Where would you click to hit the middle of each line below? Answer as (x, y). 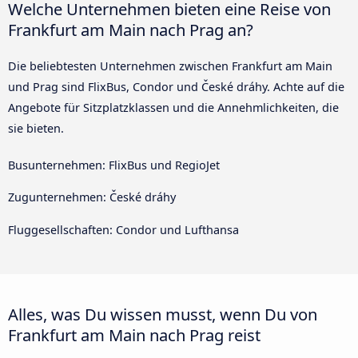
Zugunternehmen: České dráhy (92, 197)
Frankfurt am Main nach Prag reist (134, 334)
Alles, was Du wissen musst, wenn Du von (163, 314)
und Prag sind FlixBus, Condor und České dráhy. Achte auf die (176, 86)
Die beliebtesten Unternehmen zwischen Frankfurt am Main (170, 66)
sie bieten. (36, 128)
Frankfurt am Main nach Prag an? (131, 29)
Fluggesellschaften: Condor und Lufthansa (123, 229)
